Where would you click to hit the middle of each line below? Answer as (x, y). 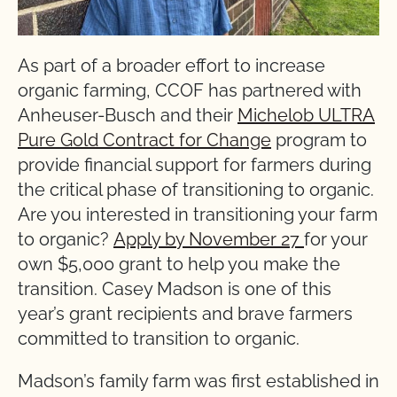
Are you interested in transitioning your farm (198, 215)
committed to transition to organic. (161, 339)
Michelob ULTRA (306, 116)
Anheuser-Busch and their (128, 116)
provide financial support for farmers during (195, 165)
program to (319, 140)
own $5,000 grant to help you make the (179, 265)
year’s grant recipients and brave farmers (185, 314)
